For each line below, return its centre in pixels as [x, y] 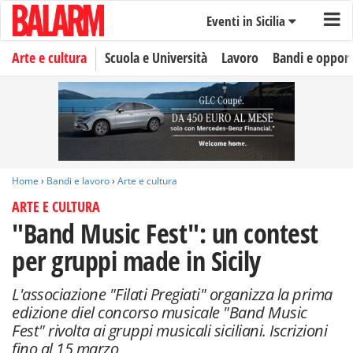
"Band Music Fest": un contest [165, 233]
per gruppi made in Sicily [136, 261]
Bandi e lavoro [78, 181]
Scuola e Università [156, 58]
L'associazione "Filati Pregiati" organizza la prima [172, 294]
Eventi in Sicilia [247, 21]
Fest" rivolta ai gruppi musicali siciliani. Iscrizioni [169, 331]
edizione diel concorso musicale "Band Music [160, 312]
